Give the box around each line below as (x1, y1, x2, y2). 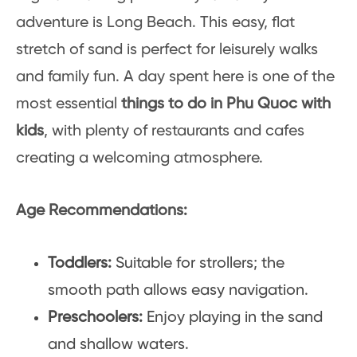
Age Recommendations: (16, 202, 187, 219)
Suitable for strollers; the (112, 255, 284, 272)
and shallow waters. (48, 336, 189, 353)
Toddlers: (48, 255, 112, 272)
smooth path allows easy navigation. (48, 282, 308, 299)
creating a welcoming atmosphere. (16, 150, 263, 167)
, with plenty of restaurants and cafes (44, 123, 304, 139)
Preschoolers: (48, 309, 147, 326)
